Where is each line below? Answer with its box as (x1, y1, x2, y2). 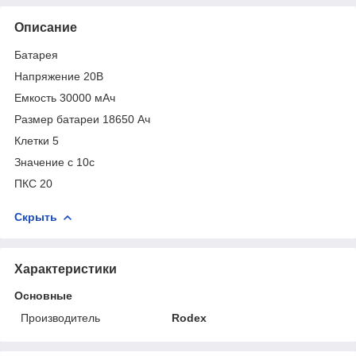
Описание (14, 20, 77, 34)
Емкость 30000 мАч (14, 91, 115, 104)
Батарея (14, 48, 58, 61)
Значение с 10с (14, 155, 95, 168)
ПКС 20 (14, 176, 52, 190)
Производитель (21, 311, 100, 324)
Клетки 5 (14, 133, 59, 147)
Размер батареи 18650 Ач (14, 112, 150, 126)
